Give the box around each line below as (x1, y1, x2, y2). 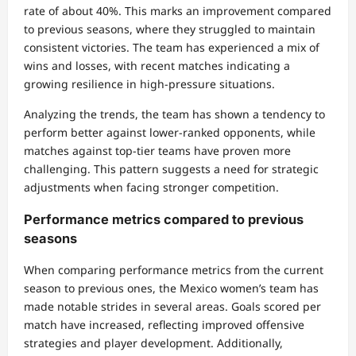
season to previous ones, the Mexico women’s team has (24, 280, 319, 296)
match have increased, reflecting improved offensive (24, 316, 304, 332)
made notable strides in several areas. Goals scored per (24, 298, 321, 314)
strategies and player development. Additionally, (24, 335, 283, 350)
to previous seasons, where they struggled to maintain (24, 21, 315, 37)
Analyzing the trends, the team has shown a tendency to (24, 106, 325, 122)
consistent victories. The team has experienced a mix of (24, 40, 319, 56)
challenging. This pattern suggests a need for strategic (24, 161, 319, 177)
